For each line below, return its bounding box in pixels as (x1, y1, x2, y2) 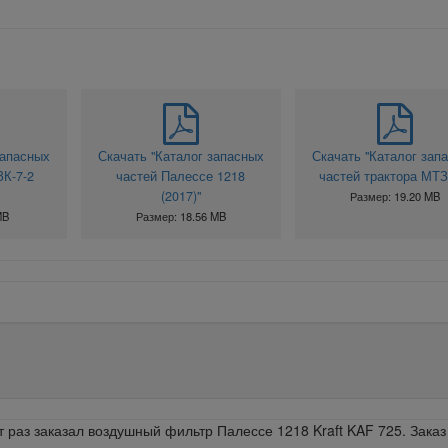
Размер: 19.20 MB (349, 187, 440, 204)
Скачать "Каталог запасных (97, 146, 264, 165)
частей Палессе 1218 (116, 166, 246, 185)
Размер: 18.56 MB (135, 207, 226, 224)
